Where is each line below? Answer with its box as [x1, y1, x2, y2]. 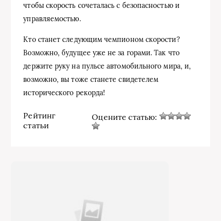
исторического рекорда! [23, 88, 106, 97]
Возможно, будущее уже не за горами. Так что [23, 48, 180, 57]
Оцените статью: [92, 111, 159, 122]
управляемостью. [23, 14, 81, 23]
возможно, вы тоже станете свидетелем [23, 74, 159, 84]
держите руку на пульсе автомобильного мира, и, [23, 61, 191, 71]
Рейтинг [23, 110, 55, 120]
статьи [23, 120, 49, 130]
